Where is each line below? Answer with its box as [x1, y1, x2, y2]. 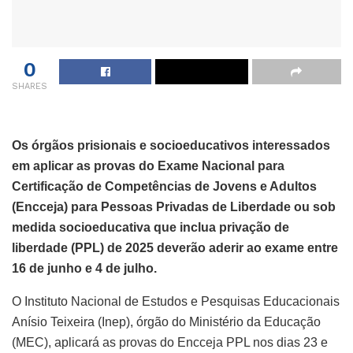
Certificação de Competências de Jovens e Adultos [12, 179, 317, 193]
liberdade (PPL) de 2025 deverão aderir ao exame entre [12, 240, 338, 255]
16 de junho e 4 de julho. [12, 261, 157, 275]
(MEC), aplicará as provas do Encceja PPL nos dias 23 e [12, 335, 328, 349]
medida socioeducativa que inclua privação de [12, 220, 289, 234]
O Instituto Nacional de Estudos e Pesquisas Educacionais [12, 294, 340, 308]
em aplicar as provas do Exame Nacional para [12, 158, 284, 173]
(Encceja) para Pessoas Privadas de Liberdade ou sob [12, 199, 336, 214]
